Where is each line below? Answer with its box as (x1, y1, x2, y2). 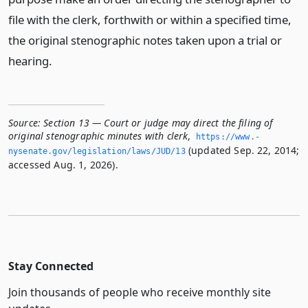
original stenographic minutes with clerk (8, 129, 188, 142)
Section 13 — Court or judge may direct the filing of (43, 116, 273, 129)
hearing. (8, 53, 52, 69)
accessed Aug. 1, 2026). (8, 158, 118, 171)
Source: (8, 116, 41, 129)
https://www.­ (195, 132, 260, 142)
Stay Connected (8, 258, 93, 274)
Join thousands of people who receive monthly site (8, 285, 271, 300)
